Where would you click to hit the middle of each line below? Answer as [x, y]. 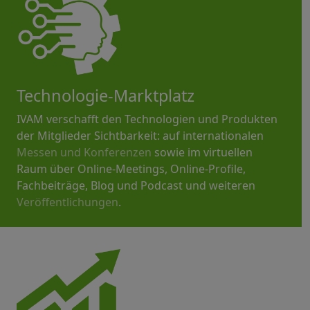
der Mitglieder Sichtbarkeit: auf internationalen [140, 135]
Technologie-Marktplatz [106, 95]
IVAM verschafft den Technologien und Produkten [147, 119]
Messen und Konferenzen [84, 152]
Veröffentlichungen [67, 202]
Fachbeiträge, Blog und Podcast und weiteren [136, 185]
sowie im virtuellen [202, 152]
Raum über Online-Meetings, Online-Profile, [131, 168]
